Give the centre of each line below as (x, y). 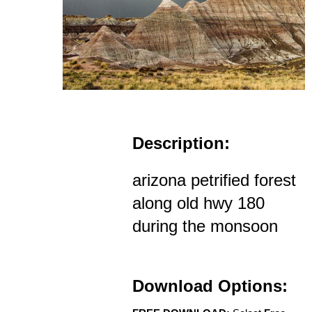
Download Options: (210, 286)
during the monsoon (205, 226)
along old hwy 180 (198, 203)
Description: (181, 143)
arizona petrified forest (214, 180)
